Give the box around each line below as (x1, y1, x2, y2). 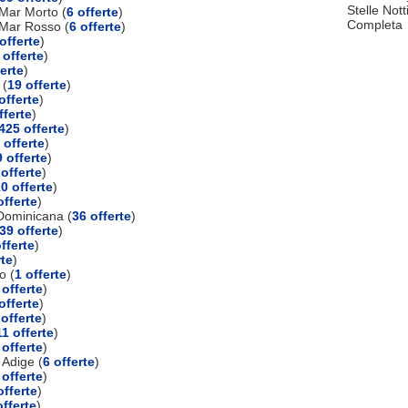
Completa (347, 17, 403, 33)
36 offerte (72, 208, 131, 223)
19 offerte (7, 76, 66, 92)
